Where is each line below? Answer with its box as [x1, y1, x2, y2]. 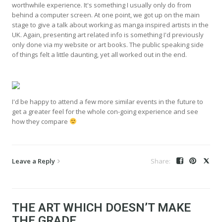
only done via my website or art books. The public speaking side [12, 40, 204, 49]
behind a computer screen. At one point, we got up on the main [12, 10, 200, 19]
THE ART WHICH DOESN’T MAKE [12, 200, 191, 215]
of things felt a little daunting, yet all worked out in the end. [12, 50, 187, 59]
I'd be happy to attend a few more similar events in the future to [12, 97, 203, 106]
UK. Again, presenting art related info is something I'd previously [12, 30, 204, 39]
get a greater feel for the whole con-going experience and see [12, 107, 198, 116]
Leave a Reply [12, 156, 55, 166]
